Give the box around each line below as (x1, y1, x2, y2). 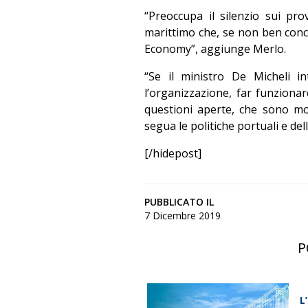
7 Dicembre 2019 (144, 209, 221, 222)
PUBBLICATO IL (144, 195, 214, 208)
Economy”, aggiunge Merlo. (144, 41, 286, 56)
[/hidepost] (144, 146, 201, 161)
